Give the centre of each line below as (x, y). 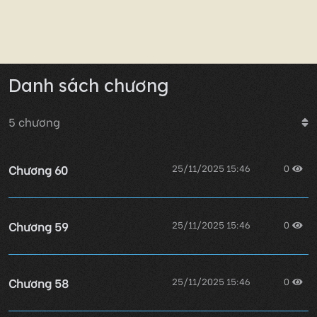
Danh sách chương (88, 86)
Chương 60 (38, 169)
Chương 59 (38, 226)
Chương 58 (39, 282)
